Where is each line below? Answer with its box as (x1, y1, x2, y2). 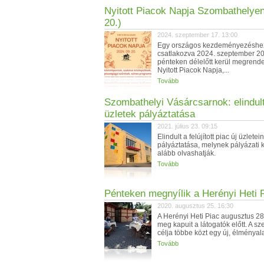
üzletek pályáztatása (104, 108, 195, 120)
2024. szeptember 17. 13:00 (157, 31, 237, 38)
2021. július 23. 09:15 (157, 123, 217, 130)
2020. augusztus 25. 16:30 (157, 202, 233, 209)
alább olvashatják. (157, 149, 216, 157)
